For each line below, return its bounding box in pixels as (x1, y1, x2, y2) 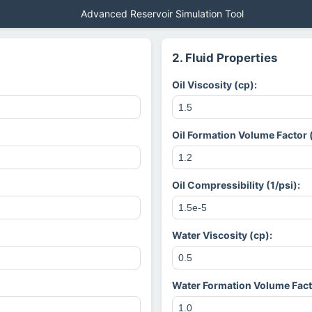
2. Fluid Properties (171, 51, 277, 65)
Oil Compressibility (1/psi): (171, 179, 300, 191)
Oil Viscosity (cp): (171, 79, 257, 91)
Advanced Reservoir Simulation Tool (81, 8, 244, 19)
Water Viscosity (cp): (171, 229, 272, 241)
